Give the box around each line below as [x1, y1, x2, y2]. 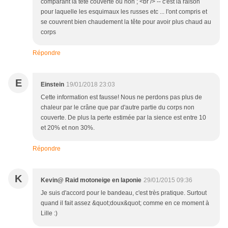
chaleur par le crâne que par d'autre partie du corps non [41, 104, 194, 111]
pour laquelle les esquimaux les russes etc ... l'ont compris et [41, 8, 207, 16]
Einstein [41, 81, 64, 89]
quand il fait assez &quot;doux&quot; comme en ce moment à [41, 199, 209, 207]
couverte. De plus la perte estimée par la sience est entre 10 [41, 114, 206, 122]
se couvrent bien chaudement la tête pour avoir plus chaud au [41, 18, 211, 26]
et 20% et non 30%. [41, 124, 95, 132]
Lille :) [41, 210, 58, 217]
